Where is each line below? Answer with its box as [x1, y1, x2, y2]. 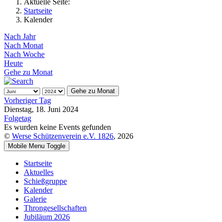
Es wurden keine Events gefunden [4, 123, 111, 131]
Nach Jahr [4, 32, 36, 41]
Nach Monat [4, 41, 43, 50]
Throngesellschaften [24, 204, 87, 212]
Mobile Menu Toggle [8, 142, 65, 150]
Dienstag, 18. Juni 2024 [4, 105, 78, 113]
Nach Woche [4, 50, 45, 58]
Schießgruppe [24, 177, 67, 185]
